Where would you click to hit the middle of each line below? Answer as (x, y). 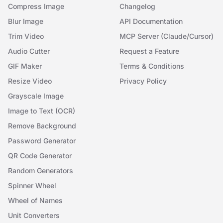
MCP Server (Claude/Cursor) (167, 36)
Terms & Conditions (152, 66)
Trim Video (26, 36)
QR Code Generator (40, 156)
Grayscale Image (36, 96)
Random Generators (41, 170)
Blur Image (26, 21)
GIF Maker (25, 66)
